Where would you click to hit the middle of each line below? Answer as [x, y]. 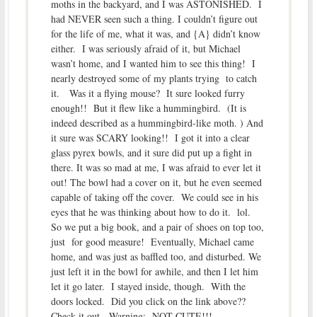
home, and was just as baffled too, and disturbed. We [156, 257]
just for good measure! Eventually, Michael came [152, 242]
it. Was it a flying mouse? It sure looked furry [148, 93]
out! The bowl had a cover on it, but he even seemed [156, 183]
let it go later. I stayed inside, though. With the [148, 287]
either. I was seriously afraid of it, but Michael [145, 49]
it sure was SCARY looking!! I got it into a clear [150, 138]
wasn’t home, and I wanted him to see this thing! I [153, 64]
